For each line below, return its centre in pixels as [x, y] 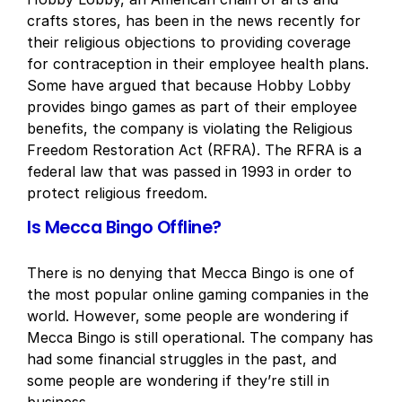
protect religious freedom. [117, 193]
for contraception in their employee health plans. [198, 64]
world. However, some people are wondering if [188, 316]
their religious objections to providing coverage [189, 42]
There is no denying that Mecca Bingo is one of [191, 273]
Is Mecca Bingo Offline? [124, 227]
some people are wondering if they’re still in [178, 380]
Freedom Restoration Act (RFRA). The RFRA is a [194, 150]
